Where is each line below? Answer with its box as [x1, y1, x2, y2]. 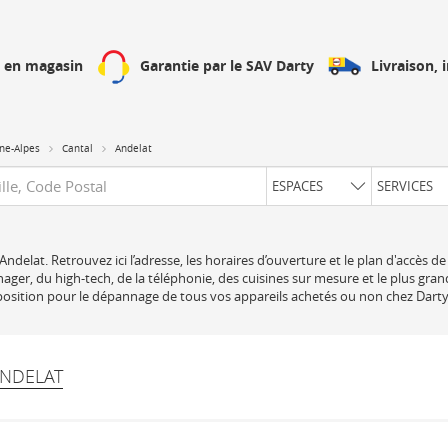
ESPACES [272, 177, 323, 195]
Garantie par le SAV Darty [140, 56, 314, 75]
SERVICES [377, 177, 433, 195]
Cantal [62, 142, 93, 155]
